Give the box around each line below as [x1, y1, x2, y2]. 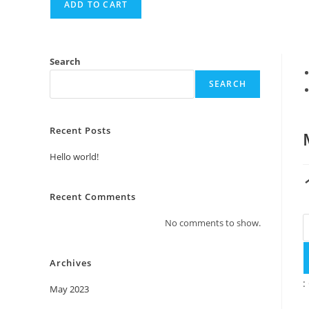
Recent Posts [50, 124, 111, 137]
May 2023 [50, 283, 89, 295]
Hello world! [50, 150, 99, 163]
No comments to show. [165, 217, 261, 229]
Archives [50, 257, 92, 269]
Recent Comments [50, 190, 136, 203]
